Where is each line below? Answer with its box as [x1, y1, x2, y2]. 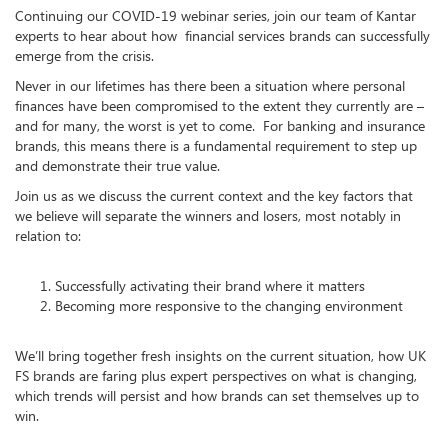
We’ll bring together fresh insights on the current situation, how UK [15, 345, 426, 365]
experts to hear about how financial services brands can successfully [15, 25, 430, 45]
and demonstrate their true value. [15, 155, 224, 175]
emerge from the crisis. [15, 45, 154, 65]
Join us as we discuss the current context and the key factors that [15, 185, 413, 205]
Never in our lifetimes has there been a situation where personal [15, 75, 405, 95]
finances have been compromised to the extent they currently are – [15, 95, 424, 115]
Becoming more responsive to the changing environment [55, 295, 403, 315]
